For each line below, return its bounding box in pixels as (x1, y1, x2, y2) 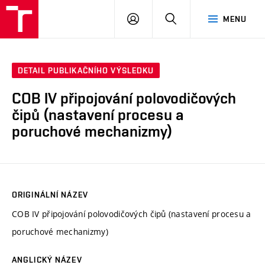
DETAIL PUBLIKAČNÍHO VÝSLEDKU (18, 66, 154, 76)
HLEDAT (176, 14, 208, 23)
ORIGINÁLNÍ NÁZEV (12, 189, 88, 199)
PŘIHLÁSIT (138, 14, 181, 23)
